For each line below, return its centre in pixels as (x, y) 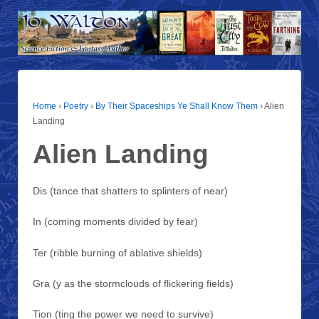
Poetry (76, 106)
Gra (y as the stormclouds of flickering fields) (133, 283)
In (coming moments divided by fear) (115, 222)
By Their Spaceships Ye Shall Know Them (177, 106)
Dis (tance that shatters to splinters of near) (130, 190)
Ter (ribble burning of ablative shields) (117, 252)
